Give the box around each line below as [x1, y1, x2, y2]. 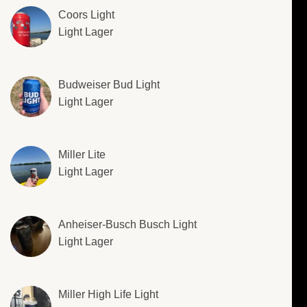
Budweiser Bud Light [58, 79, 160, 91]
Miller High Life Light [58, 288, 158, 301]
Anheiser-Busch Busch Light [58, 219, 197, 231]
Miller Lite [58, 149, 106, 161]
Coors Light [58, 9, 114, 21]
